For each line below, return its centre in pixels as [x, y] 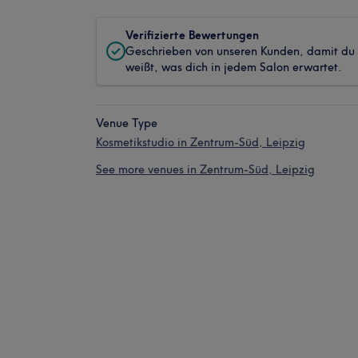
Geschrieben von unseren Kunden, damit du [240, 51]
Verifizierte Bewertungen [192, 35]
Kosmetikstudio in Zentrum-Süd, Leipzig [201, 142]
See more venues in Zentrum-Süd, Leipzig [205, 169]
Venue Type [127, 123]
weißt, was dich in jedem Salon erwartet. [234, 67]
